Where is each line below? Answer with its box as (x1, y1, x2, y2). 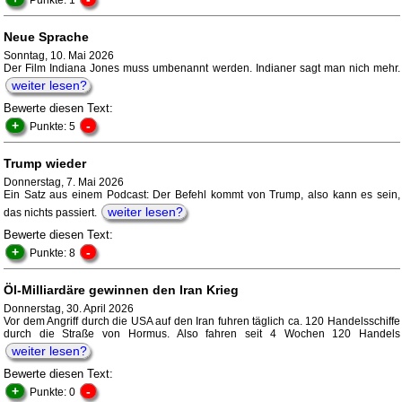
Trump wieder (4, 156, 86, 171)
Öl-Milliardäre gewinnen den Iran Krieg (4, 283, 239, 298)
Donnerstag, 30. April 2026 (4, 302, 134, 316)
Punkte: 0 (30, 386, 78, 399)
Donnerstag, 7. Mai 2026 (4, 176, 124, 189)
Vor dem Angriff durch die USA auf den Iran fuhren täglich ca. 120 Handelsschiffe (4, 315, 400, 328)
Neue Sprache (4, 30, 89, 45)
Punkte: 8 (30, 247, 78, 260)
